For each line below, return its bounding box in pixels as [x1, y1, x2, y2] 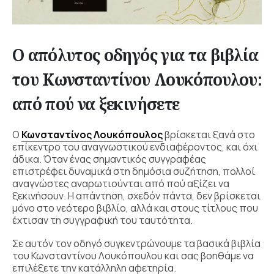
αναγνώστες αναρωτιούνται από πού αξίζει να [12, 177, 229, 191]
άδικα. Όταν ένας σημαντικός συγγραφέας [12, 152, 206, 166]
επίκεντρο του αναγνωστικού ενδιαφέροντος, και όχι [12, 140, 257, 154]
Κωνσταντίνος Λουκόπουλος [21, 128, 163, 142]
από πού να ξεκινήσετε [12, 93, 180, 116]
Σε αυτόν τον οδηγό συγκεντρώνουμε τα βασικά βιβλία [12, 236, 261, 250]
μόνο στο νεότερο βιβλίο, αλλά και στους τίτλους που [12, 201, 258, 215]
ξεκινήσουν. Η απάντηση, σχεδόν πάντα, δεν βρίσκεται [12, 189, 261, 203]
